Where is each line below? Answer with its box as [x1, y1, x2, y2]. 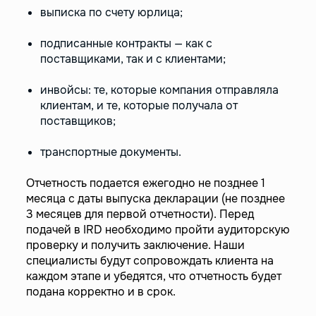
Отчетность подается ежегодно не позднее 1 [25, 175, 265, 190]
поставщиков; [39, 113, 116, 128]
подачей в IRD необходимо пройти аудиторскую [25, 221, 290, 237]
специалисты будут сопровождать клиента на [25, 253, 274, 268]
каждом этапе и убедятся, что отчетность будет [25, 268, 281, 284]
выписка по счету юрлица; [39, 4, 183, 20]
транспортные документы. [39, 144, 181, 159]
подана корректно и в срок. [25, 284, 176, 299]
